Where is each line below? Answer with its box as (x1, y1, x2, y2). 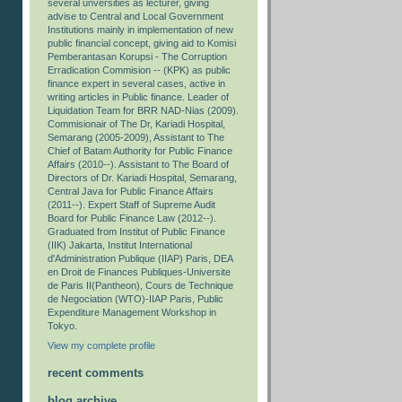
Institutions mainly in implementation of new (48, 24, 233, 36)
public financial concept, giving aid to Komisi (48, 38, 236, 49)
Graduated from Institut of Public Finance (48, 226, 225, 238)
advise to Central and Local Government (48, 11, 223, 22)
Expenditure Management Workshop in (48, 307, 216, 319)
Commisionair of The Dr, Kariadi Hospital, (48, 118, 225, 130)
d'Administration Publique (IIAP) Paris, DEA (48, 253, 232, 265)
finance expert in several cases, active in (48, 78, 225, 90)
